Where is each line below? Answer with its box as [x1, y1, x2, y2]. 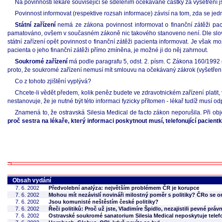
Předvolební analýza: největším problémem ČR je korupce [49, 185, 199, 191]
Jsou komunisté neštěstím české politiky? [49, 199, 159, 205]
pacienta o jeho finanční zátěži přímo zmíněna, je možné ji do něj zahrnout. [7, 47, 208, 54]
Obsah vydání [12, 177, 51, 184]
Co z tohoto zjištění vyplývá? [15, 78, 91, 85]
